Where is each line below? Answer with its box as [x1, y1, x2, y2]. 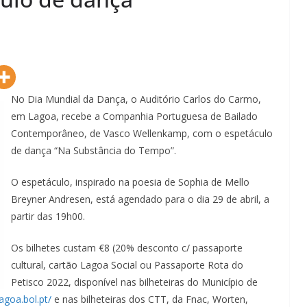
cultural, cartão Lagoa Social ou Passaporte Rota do [11, 258, 243, 271]
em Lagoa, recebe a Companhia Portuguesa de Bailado [11, 109, 258, 123]
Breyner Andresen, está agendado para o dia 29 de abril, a [11, 192, 269, 206]
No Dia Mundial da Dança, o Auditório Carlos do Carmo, [11, 92, 261, 106]
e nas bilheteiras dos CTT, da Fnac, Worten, [51, 292, 248, 306]
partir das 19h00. [11, 209, 85, 223]
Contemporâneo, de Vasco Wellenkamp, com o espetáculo [11, 126, 273, 140]
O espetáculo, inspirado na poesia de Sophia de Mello [11, 175, 249, 188]
